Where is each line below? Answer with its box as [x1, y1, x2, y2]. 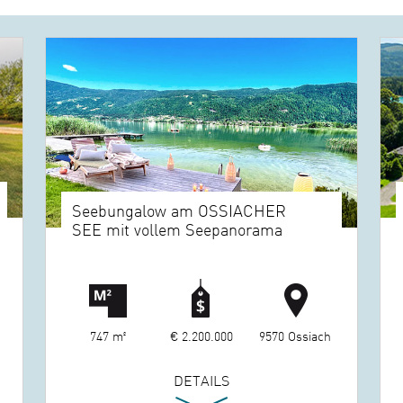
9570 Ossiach [259, 325, 332, 345]
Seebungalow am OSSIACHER [72, 198, 287, 221]
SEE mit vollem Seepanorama [72, 217, 283, 240]
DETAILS [173, 368, 229, 390]
